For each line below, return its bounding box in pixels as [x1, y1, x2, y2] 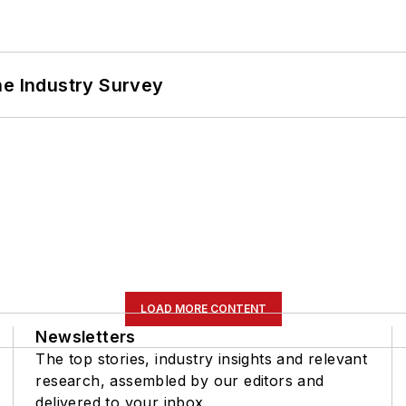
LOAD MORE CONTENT [140, 302, 266, 316]
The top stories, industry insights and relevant [35, 350, 368, 369]
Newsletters [35, 327, 136, 347]
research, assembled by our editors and [35, 372, 324, 391]
